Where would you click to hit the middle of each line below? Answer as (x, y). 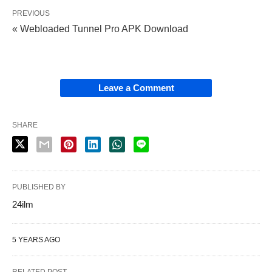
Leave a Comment (136, 87)
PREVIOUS (31, 13)
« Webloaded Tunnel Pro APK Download (100, 29)
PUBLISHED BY (39, 187)
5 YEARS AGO (36, 240)
